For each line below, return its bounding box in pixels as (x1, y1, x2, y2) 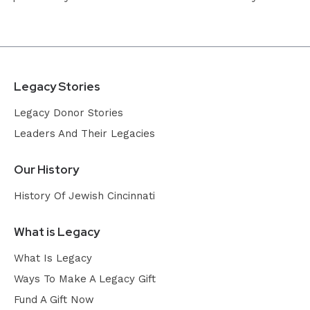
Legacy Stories (14, 78, 100, 94)
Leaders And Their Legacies (14, 127, 155, 140)
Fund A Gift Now (14, 293, 94, 306)
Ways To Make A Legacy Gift (14, 272, 156, 285)
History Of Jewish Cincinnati (14, 189, 155, 202)
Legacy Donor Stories (14, 106, 123, 119)
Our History (14, 161, 79, 177)
